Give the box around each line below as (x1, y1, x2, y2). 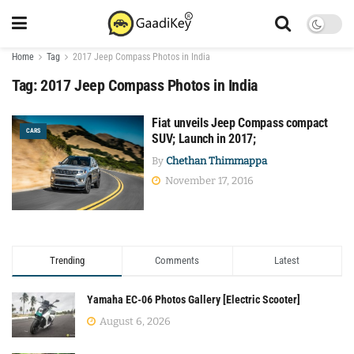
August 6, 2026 (97, 314, 171, 327)
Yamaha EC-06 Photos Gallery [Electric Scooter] (87, 292, 300, 306)
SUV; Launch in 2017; (152, 131, 256, 146)
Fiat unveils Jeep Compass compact (152, 115, 328, 130)
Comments (155, 254, 200, 266)
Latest (274, 254, 300, 266)
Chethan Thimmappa (166, 155, 268, 167)
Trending (50, 254, 85, 266)
